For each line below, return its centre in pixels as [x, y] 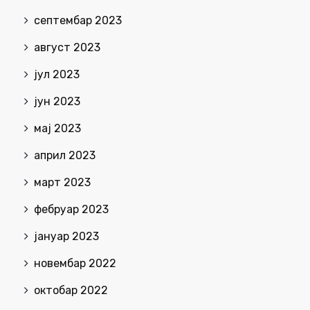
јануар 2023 [66, 237]
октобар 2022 [71, 291]
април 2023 [65, 156]
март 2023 [62, 183]
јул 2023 [57, 75]
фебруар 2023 [71, 210]
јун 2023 [57, 102]
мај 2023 [57, 129]
